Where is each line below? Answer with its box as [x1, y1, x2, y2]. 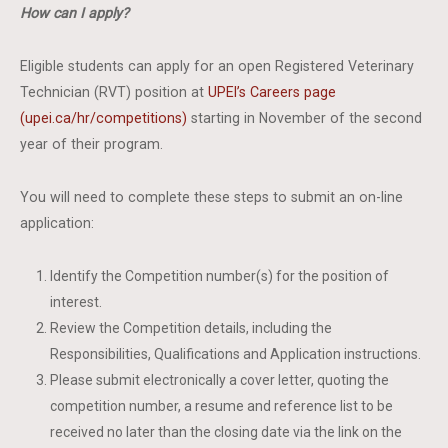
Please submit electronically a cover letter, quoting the [50, 372, 390, 388]
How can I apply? [20, 5, 130, 21]
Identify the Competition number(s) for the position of [50, 268, 390, 284]
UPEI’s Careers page [208, 84, 337, 100]
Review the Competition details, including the [50, 320, 333, 336]
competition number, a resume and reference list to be [50, 398, 394, 414]
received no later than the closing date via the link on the [50, 424, 403, 440]
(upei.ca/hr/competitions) [20, 110, 188, 126]
